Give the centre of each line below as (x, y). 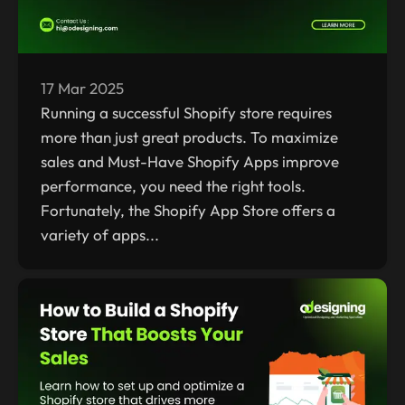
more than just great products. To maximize (189, 137)
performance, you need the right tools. (173, 186)
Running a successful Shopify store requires (186, 113)
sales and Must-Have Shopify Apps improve (190, 162)
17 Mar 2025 (82, 89)
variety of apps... (100, 235)
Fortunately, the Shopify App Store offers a (188, 211)
